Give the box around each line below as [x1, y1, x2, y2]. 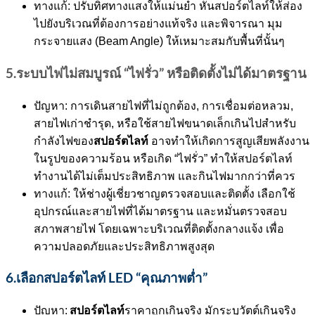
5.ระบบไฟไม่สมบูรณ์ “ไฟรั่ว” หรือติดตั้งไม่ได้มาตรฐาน [6, 65, 307, 81]
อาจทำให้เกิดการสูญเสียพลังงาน [148, 134, 309, 147]
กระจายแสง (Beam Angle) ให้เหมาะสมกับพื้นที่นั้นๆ [34, 35, 285, 48]
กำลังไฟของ [34, 134, 94, 147]
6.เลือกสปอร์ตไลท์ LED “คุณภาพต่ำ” [6, 270, 207, 286]
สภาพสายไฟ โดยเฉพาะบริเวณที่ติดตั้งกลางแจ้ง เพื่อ [34, 222, 284, 235]
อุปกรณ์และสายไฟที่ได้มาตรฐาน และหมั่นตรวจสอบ [34, 205, 287, 217]
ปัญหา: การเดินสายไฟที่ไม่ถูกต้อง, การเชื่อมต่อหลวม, [34, 99, 293, 112]
